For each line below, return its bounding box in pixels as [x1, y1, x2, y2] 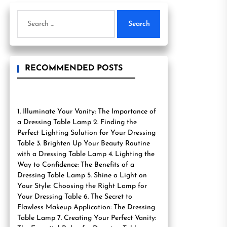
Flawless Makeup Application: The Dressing [17, 204, 155, 211]
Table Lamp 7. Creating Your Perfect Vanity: [17, 214, 156, 222]
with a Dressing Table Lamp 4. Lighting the [17, 150, 155, 158]
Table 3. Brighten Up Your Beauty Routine [17, 140, 150, 147]
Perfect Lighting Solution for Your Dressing [17, 129, 156, 137]
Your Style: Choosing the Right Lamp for [17, 182, 147, 190]
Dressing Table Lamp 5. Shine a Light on [17, 172, 147, 179]
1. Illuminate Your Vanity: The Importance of [17, 108, 156, 116]
